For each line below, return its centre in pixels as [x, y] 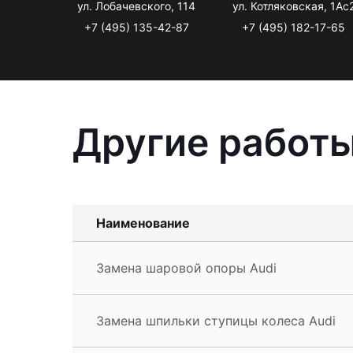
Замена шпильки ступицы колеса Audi [216, 320]
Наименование [143, 223]
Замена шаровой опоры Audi [186, 268]
